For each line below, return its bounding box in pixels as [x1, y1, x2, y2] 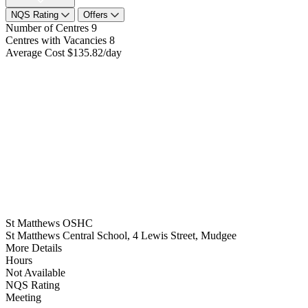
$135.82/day [67, 46, 122, 58]
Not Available [5, 266, 65, 278]
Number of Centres [5, 21, 89, 34]
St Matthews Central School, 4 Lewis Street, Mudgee [5, 229, 236, 241]
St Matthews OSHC [5, 217, 93, 229]
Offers [83, 9, 111, 20]
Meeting [5, 291, 41, 303]
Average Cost [5, 46, 65, 58]
